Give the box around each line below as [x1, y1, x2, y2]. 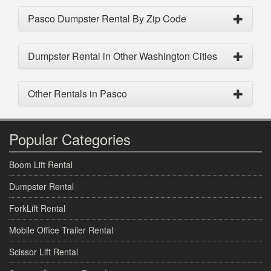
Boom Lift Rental [9, 158, 73, 171]
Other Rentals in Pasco [28, 87, 127, 101]
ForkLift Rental [9, 202, 65, 215]
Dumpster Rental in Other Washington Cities [28, 49, 217, 64]
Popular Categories [9, 128, 131, 150]
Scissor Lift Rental [9, 246, 78, 258]
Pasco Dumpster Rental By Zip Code [28, 11, 186, 26]
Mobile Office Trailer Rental [9, 224, 113, 237]
